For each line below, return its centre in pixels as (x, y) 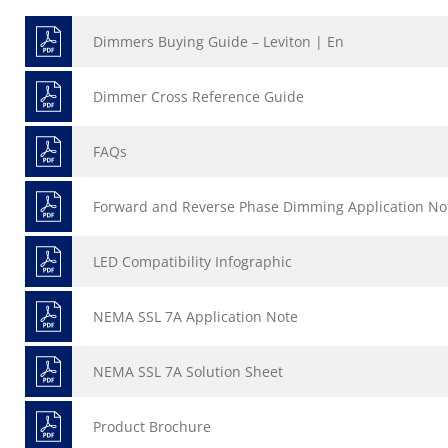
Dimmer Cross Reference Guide (198, 96)
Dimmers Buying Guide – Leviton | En (218, 41)
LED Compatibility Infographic (192, 261)
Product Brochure (152, 426)
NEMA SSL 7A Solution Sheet (188, 371)
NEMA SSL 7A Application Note (195, 316)
